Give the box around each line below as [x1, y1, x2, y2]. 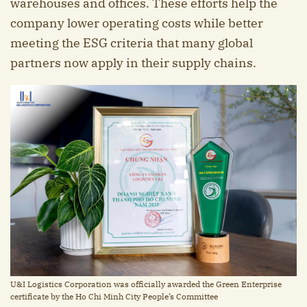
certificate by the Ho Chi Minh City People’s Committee [10, 291, 218, 302]
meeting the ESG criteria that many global [10, 35, 253, 51]
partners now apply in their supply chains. [10, 55, 256, 71]
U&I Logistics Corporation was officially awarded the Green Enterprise [10, 279, 282, 290]
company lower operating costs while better [10, 15, 263, 32]
